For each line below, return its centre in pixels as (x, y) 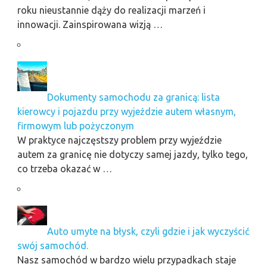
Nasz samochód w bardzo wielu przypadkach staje (126, 260)
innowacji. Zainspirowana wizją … (90, 24)
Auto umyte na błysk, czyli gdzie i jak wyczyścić (148, 231)
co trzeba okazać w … (64, 168)
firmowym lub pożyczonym (75, 125)
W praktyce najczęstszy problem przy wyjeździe (119, 140)
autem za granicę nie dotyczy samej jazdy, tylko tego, (132, 154)
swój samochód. (52, 245)
